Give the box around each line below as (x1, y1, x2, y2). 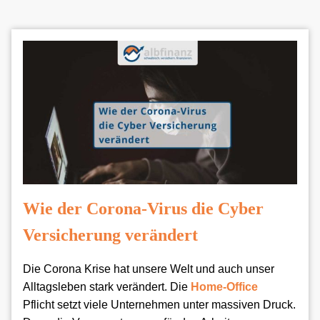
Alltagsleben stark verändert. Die (23, 281, 191, 294)
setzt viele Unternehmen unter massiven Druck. (57, 299, 296, 311)
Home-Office (191, 281, 258, 294)
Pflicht (23, 299, 54, 311)
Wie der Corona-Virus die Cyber (23, 199, 264, 219)
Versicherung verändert (23, 226, 198, 245)
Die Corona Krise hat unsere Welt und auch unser (23, 263, 274, 276)
